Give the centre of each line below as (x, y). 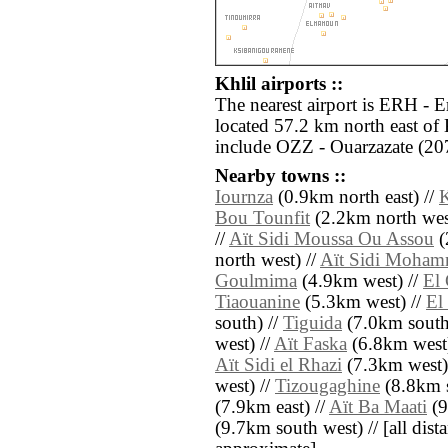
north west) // (267, 260)
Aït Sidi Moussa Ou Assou (331, 239)
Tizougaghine (327, 386)
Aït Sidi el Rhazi (278, 365)
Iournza (244, 197)
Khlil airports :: (279, 84)
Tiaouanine (257, 302)
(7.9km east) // (272, 407)
